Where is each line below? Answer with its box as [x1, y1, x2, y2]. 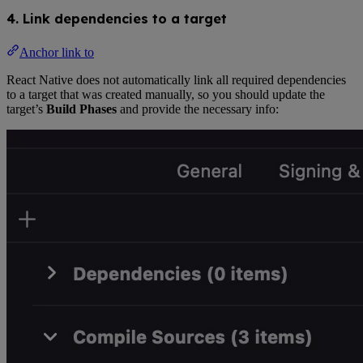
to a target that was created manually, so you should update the [6, 87, 325, 101]
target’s [6, 101, 46, 116]
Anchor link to [19, 45, 94, 59]
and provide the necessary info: [117, 101, 279, 116]
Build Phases [46, 101, 117, 116]
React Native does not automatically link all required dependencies [6, 72, 346, 87]
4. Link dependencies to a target [6, 10, 227, 27]
